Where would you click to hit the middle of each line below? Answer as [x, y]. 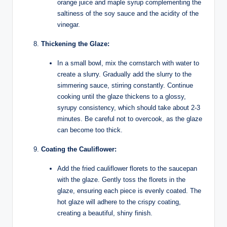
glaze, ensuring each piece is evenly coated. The [129, 191]
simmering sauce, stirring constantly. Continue [125, 85]
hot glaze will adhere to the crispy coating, [119, 202]
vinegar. [69, 24]
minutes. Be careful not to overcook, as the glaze [130, 119]
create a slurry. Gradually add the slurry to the [124, 74]
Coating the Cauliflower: [79, 149]
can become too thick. [90, 130]
